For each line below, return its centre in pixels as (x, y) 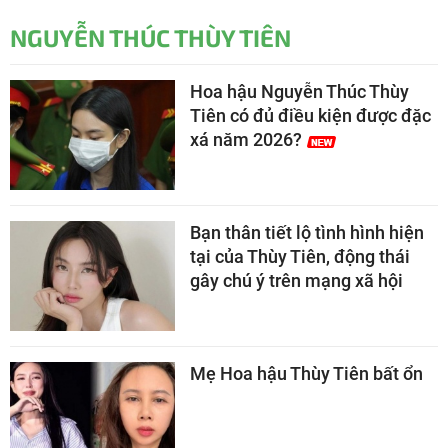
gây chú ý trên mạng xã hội (296, 281)
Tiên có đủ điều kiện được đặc (310, 116)
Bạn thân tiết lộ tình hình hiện (307, 233)
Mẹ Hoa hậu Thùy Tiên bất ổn (306, 374)
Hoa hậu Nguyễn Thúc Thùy (299, 92)
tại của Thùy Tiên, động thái (300, 257)
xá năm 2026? (246, 140)
